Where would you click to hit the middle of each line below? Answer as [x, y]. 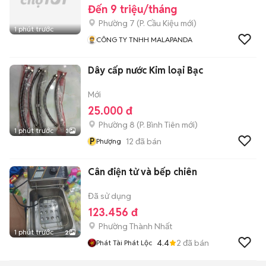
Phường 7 [117, 23]
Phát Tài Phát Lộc [124, 243]
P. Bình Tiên [160, 125]
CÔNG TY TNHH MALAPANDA [144, 39]
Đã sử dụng [110, 196]
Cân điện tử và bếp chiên [142, 172]
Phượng [109, 141]
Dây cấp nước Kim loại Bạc [145, 70]
